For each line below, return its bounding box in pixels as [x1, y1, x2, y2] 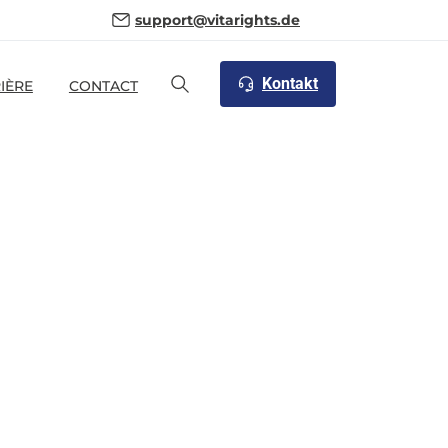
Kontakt [262, 74, 318, 93]
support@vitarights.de [135, 11, 300, 29]
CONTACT [68, 76, 138, 95]
